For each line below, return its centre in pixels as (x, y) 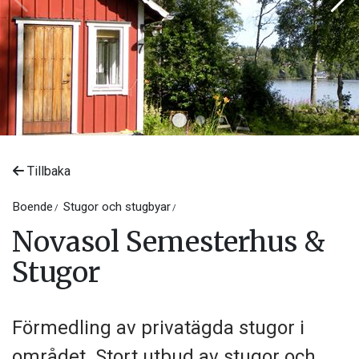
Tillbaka (47, 171)
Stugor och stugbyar (117, 207)
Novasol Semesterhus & (169, 242)
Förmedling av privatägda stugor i (158, 328)
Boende (32, 207)
